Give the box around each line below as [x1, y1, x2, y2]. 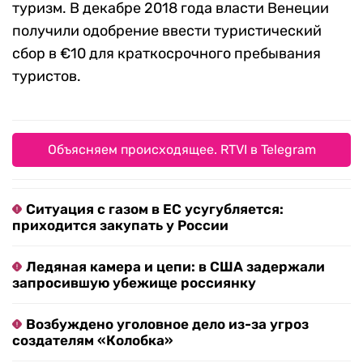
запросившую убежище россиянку [12, 275, 256, 292]
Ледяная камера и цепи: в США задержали [26, 258, 325, 275]
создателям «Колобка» [12, 332, 173, 349]
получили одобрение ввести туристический [12, 22, 322, 41]
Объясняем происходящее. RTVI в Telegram [47, 142, 316, 158]
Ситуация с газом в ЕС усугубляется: [26, 201, 284, 218]
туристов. [12, 67, 81, 86]
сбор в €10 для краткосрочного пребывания [12, 45, 321, 63]
